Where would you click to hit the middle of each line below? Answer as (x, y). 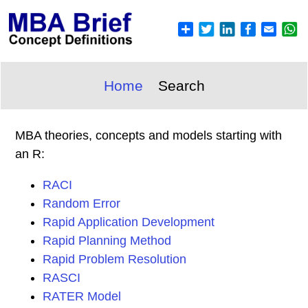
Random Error (81, 203)
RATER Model (82, 296)
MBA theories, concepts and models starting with (148, 135)
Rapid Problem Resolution (114, 259)
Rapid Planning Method (107, 241)
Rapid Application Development (129, 222)
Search (181, 86)
